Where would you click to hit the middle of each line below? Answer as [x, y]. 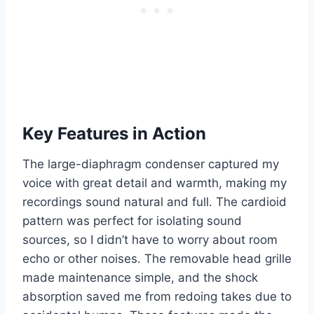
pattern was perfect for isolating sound [132, 221]
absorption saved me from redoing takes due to [157, 297]
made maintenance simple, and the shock [140, 278]
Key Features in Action [114, 134]
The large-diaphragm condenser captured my [151, 164]
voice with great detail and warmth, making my [155, 183]
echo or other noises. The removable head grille [157, 259]
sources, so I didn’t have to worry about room [150, 240]
